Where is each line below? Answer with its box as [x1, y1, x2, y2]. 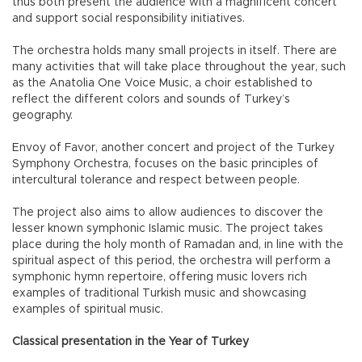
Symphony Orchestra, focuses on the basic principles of [12, 158, 318, 170]
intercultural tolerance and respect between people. [12, 174, 300, 186]
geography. [12, 109, 73, 121]
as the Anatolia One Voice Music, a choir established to [12, 77, 313, 89]
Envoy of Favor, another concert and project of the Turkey [12, 141, 335, 154]
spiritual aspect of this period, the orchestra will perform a [12, 255, 330, 267]
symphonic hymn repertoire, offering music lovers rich [12, 271, 307, 283]
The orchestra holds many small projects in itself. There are [12, 44, 337, 57]
